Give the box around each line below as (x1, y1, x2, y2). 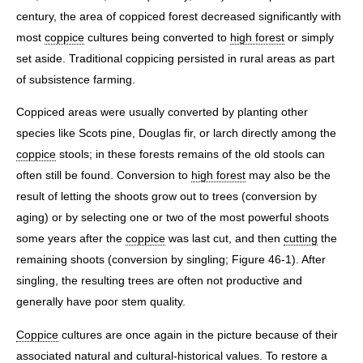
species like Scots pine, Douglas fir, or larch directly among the (16, 126, 336, 140)
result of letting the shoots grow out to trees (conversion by (16, 190, 317, 203)
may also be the (246, 169, 331, 182)
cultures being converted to (84, 31, 230, 45)
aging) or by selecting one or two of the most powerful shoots (16, 211, 329, 224)
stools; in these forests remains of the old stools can (56, 147, 325, 161)
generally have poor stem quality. (16, 295, 186, 309)
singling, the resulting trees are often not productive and (16, 274, 302, 288)
